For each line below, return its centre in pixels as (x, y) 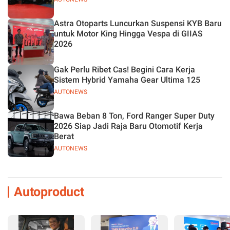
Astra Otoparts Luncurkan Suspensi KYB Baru (138, 23)
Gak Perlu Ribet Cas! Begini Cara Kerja (124, 70)
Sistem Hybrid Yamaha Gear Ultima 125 (127, 80)
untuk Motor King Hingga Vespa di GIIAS (128, 34)
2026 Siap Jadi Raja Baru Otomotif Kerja (128, 126)
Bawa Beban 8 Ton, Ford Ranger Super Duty (134, 116)
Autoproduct (49, 192)
